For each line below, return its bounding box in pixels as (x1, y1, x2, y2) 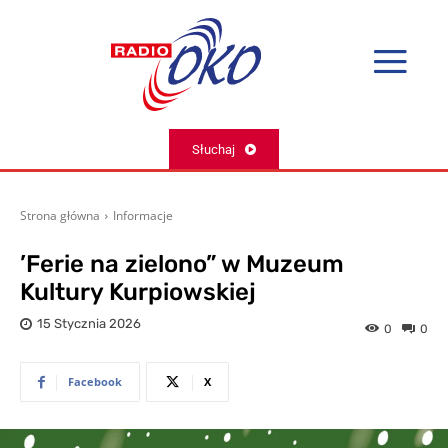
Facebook (68, 374, 122, 390)
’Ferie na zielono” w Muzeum (20, 250, 344, 279)
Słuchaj (192, 141, 235, 157)
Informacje (113, 207, 173, 225)
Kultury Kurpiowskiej (20, 278, 256, 307)
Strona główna (20, 207, 100, 225)
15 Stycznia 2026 (37, 316, 141, 332)
